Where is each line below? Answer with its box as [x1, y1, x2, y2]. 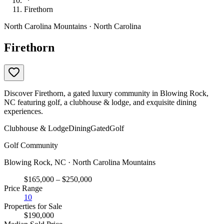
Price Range [4, 183, 42, 192]
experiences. [4, 106, 43, 115]
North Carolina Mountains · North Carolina [4, 22, 141, 30]
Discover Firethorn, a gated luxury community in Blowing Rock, [4, 88, 208, 97]
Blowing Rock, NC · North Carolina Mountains [4, 157, 155, 166]
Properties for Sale [4, 201, 62, 210]
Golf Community [4, 140, 58, 149]
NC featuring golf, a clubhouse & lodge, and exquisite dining [4, 97, 196, 106]
